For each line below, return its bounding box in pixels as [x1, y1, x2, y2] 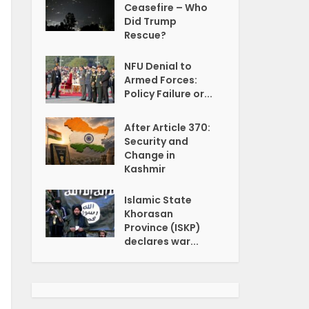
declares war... [124, 234, 199, 248]
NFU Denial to [124, 59, 192, 73]
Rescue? [124, 28, 167, 42]
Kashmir [124, 161, 166, 176]
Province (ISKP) [124, 220, 201, 235]
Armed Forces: [124, 72, 198, 87]
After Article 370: [124, 120, 211, 134]
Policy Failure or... [124, 86, 213, 101]
